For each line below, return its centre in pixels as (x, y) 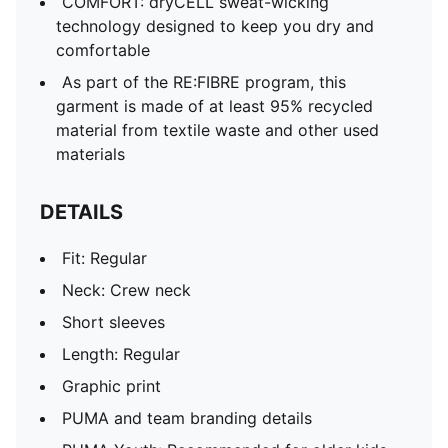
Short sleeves (113, 322)
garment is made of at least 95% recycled (214, 106)
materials (90, 154)
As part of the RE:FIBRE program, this (204, 82)
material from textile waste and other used (217, 130)
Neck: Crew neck (126, 290)
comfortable (103, 50)
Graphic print (111, 386)
